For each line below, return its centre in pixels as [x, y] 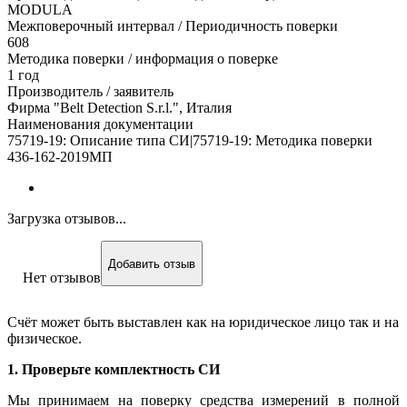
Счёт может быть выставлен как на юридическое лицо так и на [203, 323]
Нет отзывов [62, 278]
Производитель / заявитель [90, 92]
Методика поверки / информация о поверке [143, 59]
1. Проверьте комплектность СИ [114, 370]
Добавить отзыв [152, 263]
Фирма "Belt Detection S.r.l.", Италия [119, 108]
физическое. [45, 339]
